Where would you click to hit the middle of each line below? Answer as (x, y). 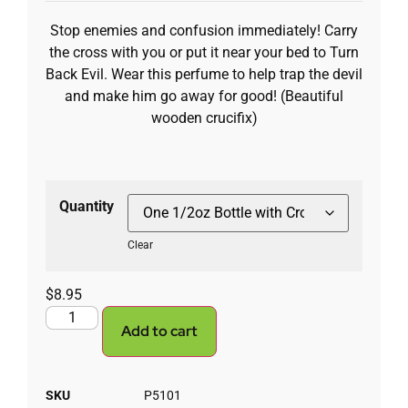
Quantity (87, 207)
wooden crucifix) (204, 118)
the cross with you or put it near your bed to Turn (204, 53)
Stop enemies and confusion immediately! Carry (204, 31)
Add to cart (160, 331)
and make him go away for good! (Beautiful (204, 97)
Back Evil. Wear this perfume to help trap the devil (204, 75)
